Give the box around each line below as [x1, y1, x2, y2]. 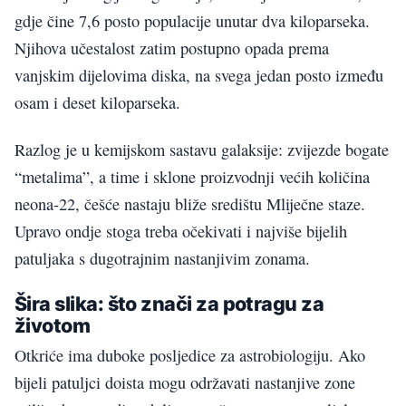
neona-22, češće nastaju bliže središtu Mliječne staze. [14, 193, 365, 216]
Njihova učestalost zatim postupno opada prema [14, 37, 329, 59]
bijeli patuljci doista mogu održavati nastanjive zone [14, 372, 355, 394]
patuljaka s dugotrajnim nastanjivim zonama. [14, 247, 310, 270]
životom [14, 314, 91, 338]
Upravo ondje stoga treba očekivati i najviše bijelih [14, 220, 347, 243]
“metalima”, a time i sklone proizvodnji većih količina [14, 166, 370, 188]
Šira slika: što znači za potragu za [14, 292, 324, 316]
